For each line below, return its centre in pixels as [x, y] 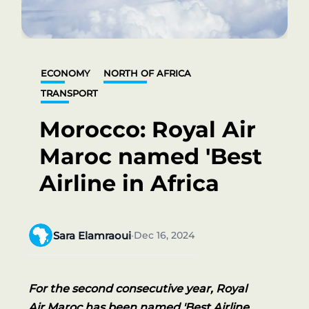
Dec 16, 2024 [164, 235]
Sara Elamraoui [92, 235]
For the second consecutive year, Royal [137, 289]
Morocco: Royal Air [147, 129]
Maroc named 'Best [150, 156]
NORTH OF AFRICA [147, 73]
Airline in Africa [129, 183]
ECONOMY [65, 73]
